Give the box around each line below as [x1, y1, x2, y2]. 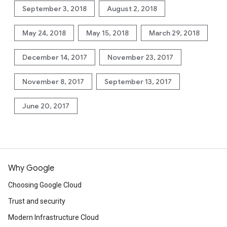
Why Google [8, 163, 54, 173]
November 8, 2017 [22, 77, 84, 86]
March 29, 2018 [149, 28, 200, 37]
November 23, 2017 [107, 53, 173, 62]
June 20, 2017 [22, 101, 69, 110]
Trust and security [8, 197, 65, 205]
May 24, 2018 [22, 28, 66, 37]
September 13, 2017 [104, 77, 172, 86]
